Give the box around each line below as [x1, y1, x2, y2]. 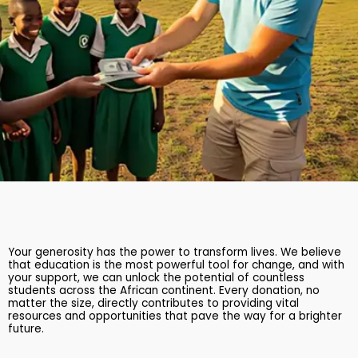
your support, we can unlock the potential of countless [8, 269, 304, 285]
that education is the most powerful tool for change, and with [8, 257, 344, 272]
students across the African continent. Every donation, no [8, 282, 320, 298]
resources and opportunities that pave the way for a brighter [8, 308, 342, 324]
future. [8, 320, 44, 336]
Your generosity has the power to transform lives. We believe [8, 244, 341, 260]
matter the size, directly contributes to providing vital [8, 295, 299, 311]
